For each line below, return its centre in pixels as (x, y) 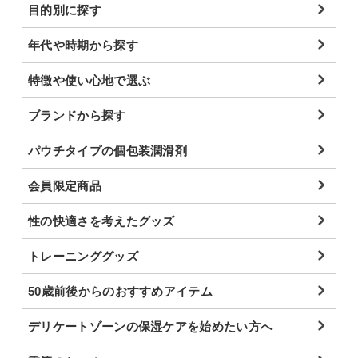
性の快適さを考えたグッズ (101, 221)
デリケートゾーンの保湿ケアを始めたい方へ (151, 326)
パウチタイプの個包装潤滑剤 (108, 150)
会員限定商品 (65, 185)
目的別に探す (65, 10)
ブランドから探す (77, 115)
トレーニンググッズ (83, 256)
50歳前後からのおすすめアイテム (121, 291)
